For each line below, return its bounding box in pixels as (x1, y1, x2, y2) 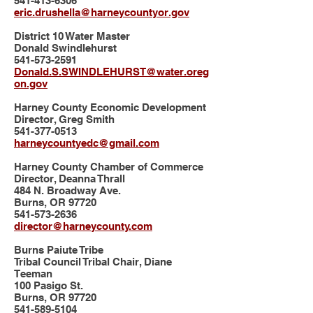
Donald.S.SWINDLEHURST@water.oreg (14, 66, 209, 78)
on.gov (14, 78, 48, 89)
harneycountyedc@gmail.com (14, 137, 159, 149)
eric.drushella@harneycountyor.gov (14, 6, 189, 18)
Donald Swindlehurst (14, 42, 117, 54)
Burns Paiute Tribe (14, 244, 103, 256)
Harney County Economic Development (14, 101, 206, 113)
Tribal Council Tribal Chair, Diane (14, 256, 172, 268)
